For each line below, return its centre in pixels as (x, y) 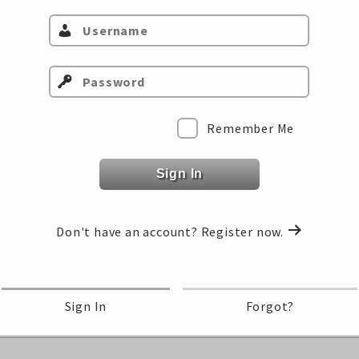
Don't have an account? (129, 231)
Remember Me (251, 128)
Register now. (244, 231)
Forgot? (270, 306)
